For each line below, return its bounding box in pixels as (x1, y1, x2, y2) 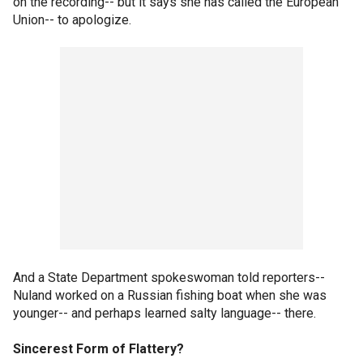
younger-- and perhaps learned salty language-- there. (13, 305, 316, 321)
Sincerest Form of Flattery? (13, 341, 184, 357)
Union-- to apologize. (13, 12, 131, 28)
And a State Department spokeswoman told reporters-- (13, 270, 328, 285)
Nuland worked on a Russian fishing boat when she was (13, 288, 327, 303)
